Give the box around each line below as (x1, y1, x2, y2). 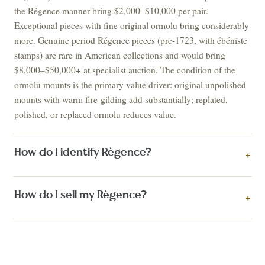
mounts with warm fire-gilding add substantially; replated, (14, 93, 228, 105)
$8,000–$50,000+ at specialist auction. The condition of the (14, 64, 236, 76)
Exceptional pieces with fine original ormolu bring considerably (14, 20, 250, 31)
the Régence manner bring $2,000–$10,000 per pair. (14, 5, 209, 17)
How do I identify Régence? (14, 147, 152, 158)
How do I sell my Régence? (14, 190, 147, 201)
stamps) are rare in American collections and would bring (14, 49, 226, 61)
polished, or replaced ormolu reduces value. (14, 108, 177, 120)
